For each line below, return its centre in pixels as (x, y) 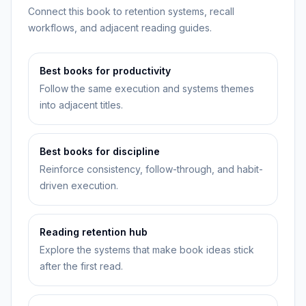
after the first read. (81, 266)
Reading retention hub (94, 232)
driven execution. (79, 185)
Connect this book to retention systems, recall (131, 11)
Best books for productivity (105, 71)
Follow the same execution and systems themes (147, 88)
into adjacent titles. (81, 105)
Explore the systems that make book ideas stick (147, 250)
